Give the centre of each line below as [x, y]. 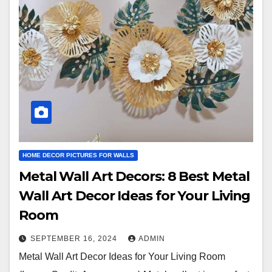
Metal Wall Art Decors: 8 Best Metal [134, 177]
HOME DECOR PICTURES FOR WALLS [78, 155]
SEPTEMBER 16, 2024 [75, 239]
